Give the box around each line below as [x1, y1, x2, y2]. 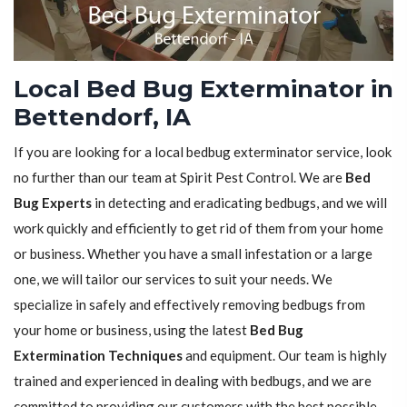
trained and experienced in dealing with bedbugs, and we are [14, 372, 372, 390]
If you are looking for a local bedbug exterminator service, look [14, 144, 392, 161]
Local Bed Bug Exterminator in [14, 74, 393, 104]
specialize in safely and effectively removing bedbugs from [14, 296, 365, 313]
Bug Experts [14, 194, 92, 212]
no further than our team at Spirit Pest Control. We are [14, 169, 345, 186]
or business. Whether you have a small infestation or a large [14, 245, 372, 263]
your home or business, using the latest [14, 322, 250, 339]
